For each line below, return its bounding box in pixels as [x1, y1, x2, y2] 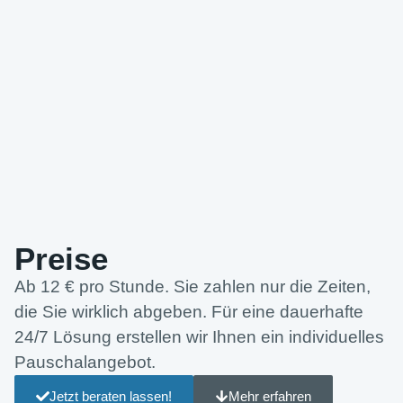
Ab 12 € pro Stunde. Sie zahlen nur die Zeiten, [14, 277, 371, 297]
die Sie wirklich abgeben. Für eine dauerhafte [14, 302, 363, 322]
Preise [14, 241, 108, 277]
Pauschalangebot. [14, 353, 156, 372]
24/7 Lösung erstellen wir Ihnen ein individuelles [14, 327, 384, 347]
